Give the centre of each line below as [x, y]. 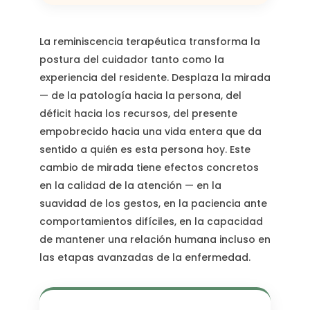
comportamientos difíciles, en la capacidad [151, 222]
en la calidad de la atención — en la [130, 186]
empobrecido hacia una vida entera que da [150, 132]
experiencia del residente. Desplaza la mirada [155, 78]
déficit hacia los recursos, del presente [138, 114]
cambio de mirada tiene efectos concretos [149, 168]
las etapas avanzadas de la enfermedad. [145, 258]
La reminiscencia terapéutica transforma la [149, 42]
